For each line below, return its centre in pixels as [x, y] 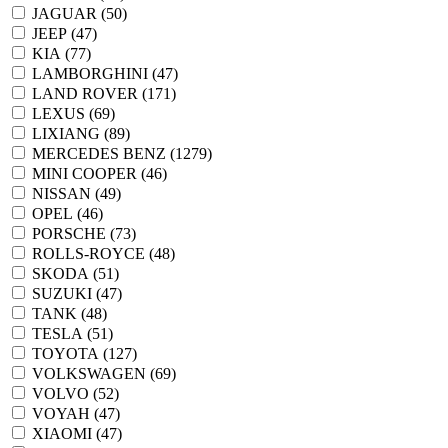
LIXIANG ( [70, 133]
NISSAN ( [66, 193]
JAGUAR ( [69, 13]
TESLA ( [62, 333]
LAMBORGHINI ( [94, 73]
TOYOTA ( [70, 353]
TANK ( [59, 313]
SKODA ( [65, 273]
